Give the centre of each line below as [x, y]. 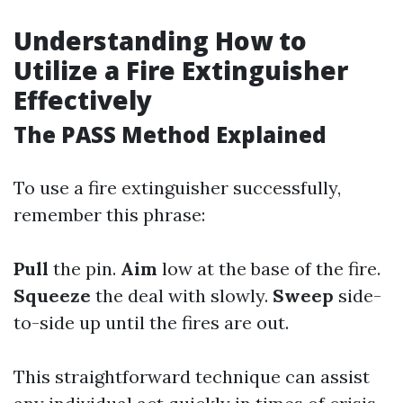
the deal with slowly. [182, 296]
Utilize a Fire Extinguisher [181, 70]
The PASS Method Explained [170, 134]
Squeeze [52, 296]
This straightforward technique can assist [192, 376]
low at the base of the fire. [269, 269]
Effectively [83, 100]
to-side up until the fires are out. [151, 322]
